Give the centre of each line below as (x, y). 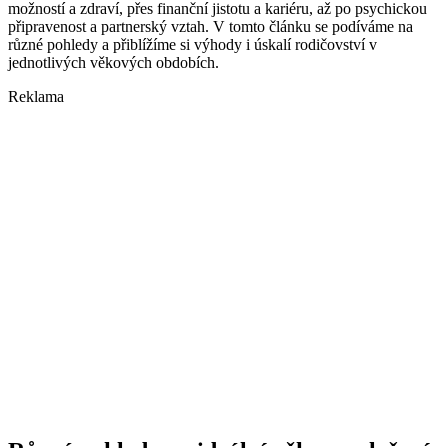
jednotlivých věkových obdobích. (113, 63)
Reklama (36, 97)
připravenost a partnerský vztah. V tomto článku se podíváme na (210, 27)
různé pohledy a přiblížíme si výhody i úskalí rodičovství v (192, 45)
